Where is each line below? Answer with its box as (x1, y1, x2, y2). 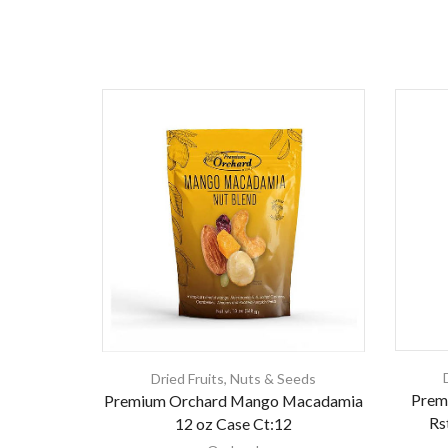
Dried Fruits (150, 369, 224, 387)
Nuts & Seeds (229, 369, 316, 387)
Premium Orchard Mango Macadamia (103, 390, 363, 410)
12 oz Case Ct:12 (174, 413, 292, 433)
